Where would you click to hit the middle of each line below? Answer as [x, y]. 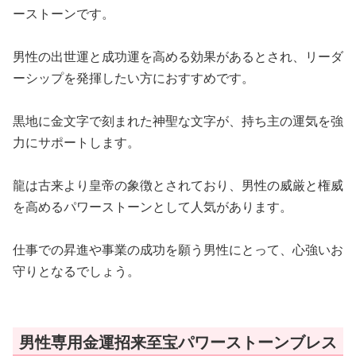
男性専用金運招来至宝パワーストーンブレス [178, 342]
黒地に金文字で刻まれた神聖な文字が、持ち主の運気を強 [178, 121]
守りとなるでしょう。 [76, 271]
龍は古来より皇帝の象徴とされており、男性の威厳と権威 [178, 186]
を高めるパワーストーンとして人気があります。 [153, 207]
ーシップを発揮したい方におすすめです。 [133, 78]
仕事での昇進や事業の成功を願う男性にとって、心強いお [178, 250]
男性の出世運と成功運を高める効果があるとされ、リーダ [178, 57]
